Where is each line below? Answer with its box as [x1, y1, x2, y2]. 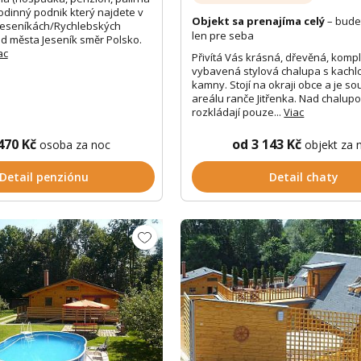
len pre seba [192, 28, 255, 44]
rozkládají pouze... [192, 105, 284, 120]
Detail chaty [268, 169, 338, 185]
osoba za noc [39, 137, 110, 153]
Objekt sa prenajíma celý [192, 14, 326, 29]
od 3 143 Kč [231, 135, 305, 154]
